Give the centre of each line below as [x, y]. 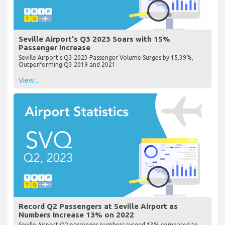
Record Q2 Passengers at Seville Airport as [98, 206]
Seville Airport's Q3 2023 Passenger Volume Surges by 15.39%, [106, 57]
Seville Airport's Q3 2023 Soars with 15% [94, 39]
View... [29, 80]
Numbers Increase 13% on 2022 [76, 215]
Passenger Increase [54, 47]
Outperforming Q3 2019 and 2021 [67, 64]
